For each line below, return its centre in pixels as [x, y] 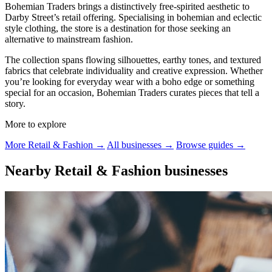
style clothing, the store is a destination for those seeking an [118, 28]
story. [15, 103]
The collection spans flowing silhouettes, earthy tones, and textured [133, 59]
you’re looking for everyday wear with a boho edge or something [130, 81]
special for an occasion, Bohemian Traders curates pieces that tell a [132, 92]
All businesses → [140, 144]
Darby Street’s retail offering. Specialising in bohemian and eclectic [133, 17]
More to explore [36, 124]
